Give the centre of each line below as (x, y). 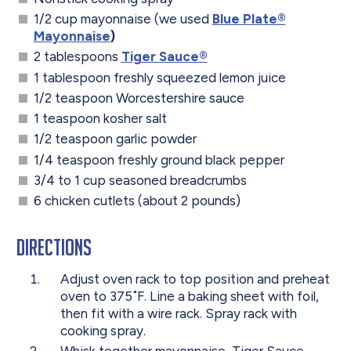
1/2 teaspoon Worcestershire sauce (139, 98)
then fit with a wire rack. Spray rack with (178, 314)
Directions (54, 248)
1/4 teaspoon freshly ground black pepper (159, 159)
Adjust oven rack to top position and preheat (195, 279)
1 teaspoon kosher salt (100, 119)
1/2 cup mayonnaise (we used (123, 19)
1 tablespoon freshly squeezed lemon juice (159, 77)
